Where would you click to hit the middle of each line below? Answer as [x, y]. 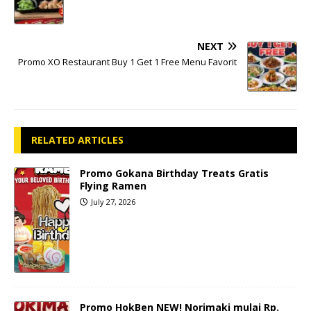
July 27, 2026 [113, 201]
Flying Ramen [113, 185]
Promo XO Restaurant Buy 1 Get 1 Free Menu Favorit [127, 61]
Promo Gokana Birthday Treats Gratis [174, 173]
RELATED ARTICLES [77, 140]
